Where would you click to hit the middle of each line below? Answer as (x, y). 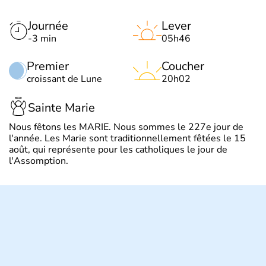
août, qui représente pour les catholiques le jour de (118, 150)
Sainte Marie (61, 107)
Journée (48, 26)
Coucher (183, 66)
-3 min (42, 39)
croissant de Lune (64, 79)
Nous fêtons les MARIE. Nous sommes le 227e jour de (126, 127)
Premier (48, 66)
